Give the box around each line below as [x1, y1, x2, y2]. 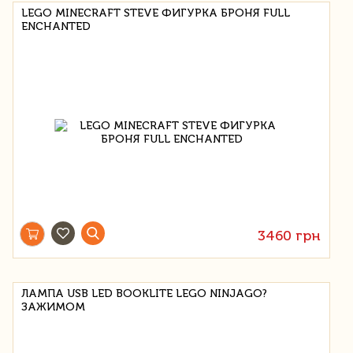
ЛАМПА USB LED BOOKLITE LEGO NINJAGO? [21, 286, 267, 300]
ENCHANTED [21, 19, 91, 33]
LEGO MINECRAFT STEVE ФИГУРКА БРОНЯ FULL [21, 6, 290, 20]
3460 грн [258, 226, 321, 244]
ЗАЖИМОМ [21, 299, 85, 314]
